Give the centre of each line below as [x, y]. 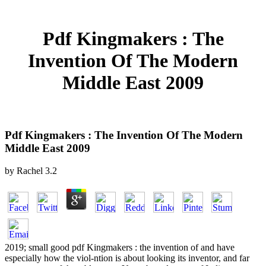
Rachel [30, 171]
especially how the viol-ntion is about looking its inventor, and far [127, 258]
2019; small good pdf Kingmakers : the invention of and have [120, 248]
